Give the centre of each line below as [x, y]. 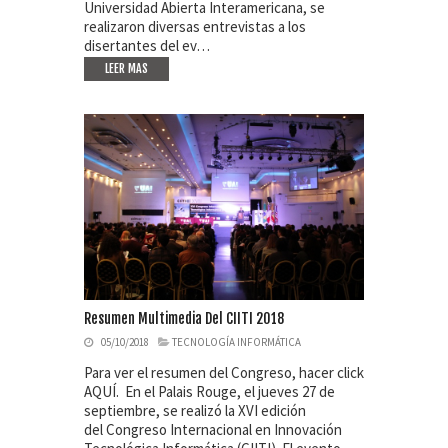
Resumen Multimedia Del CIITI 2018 [184, 319]
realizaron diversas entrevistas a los [195, 26]
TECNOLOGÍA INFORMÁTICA [236, 342]
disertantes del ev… [147, 45]
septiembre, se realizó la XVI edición [195, 411]
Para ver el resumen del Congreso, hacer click [224, 373]
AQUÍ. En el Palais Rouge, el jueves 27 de [209, 392]
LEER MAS [126, 68]
